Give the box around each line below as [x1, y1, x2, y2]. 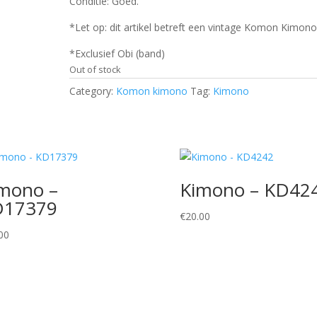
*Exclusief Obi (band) [69, 47, 166, 60]
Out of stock [69, 63, 122, 76]
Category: [69, 84, 117, 98]
